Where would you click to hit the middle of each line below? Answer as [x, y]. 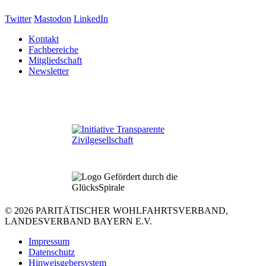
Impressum [49, 241]
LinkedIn [91, 18]
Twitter [18, 18]
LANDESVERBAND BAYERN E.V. [78, 221]
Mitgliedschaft [55, 60]
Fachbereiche [53, 49]
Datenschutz [52, 252]
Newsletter [49, 71]
